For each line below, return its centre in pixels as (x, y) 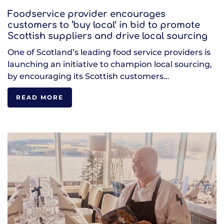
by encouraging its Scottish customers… (88, 76)
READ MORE (40, 97)
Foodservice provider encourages (86, 14)
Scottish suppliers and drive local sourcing (107, 36)
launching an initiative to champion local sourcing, (110, 64)
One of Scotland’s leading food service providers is (109, 52)
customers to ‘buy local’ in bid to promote (104, 25)
